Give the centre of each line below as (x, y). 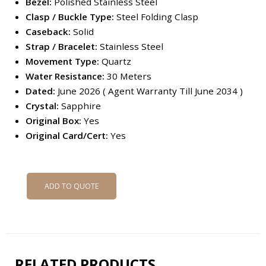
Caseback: (49, 31)
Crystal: (43, 105)
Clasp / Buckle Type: (71, 16)
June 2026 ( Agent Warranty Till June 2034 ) (150, 91)
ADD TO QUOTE (72, 186)
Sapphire (81, 105)
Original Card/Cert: (66, 135)
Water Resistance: (65, 76)
